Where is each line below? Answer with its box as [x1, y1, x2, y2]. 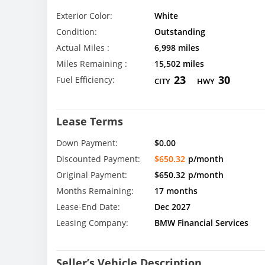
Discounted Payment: [56, 153, 140, 165]
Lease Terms [56, 114, 123, 129]
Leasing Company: [56, 217, 128, 229]
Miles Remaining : [56, 58, 127, 69]
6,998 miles [154, 42, 199, 53]
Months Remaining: [56, 185, 134, 197]
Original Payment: [56, 169, 127, 181]
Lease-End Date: [56, 201, 120, 213]
